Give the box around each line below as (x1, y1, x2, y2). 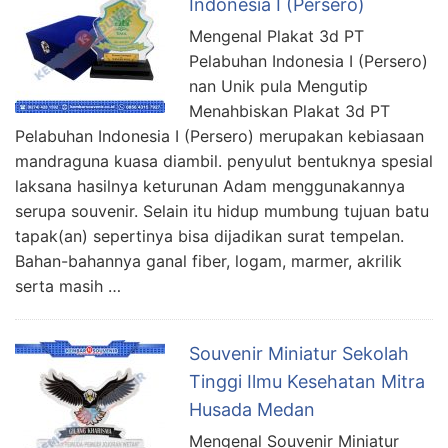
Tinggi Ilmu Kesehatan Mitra (189, 371, 425, 393)
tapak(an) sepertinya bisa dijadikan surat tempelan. (15, 226, 404, 247)
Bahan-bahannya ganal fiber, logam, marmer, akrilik (15, 251, 402, 272)
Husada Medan (189, 399, 315, 421)
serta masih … (15, 276, 121, 297)
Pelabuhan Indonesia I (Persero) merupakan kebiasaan (15, 126, 424, 147)
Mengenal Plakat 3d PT (189, 26, 364, 47)
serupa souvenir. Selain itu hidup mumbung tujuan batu (15, 201, 429, 222)
